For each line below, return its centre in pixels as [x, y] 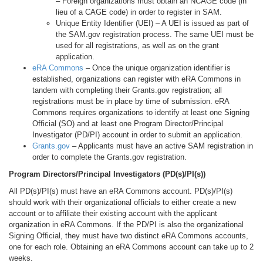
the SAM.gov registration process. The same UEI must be [155, 34]
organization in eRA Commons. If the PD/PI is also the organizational [126, 225]
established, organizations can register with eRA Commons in [136, 79]
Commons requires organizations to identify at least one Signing [141, 112]
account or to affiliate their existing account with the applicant [113, 213]
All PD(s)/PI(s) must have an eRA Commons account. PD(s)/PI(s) [121, 191]
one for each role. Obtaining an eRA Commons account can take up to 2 [131, 247]
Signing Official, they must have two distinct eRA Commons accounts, [129, 236]
